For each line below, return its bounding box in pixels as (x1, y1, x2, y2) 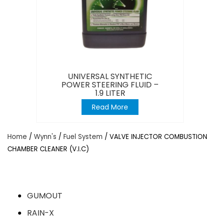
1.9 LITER (95, 87, 125, 99)
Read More (92, 102, 128, 112)
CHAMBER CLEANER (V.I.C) (7, 144, 89, 154)
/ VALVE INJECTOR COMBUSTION (103, 132, 207, 141)
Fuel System (63, 132, 103, 141)
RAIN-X (27, 207, 54, 219)
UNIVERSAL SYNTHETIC (68, 70, 152, 82)
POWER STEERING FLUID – (61, 79, 159, 90)
